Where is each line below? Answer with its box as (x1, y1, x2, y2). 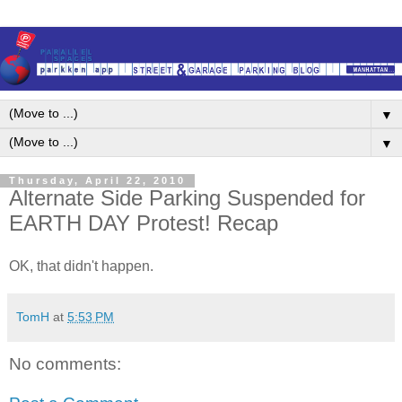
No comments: (9, 354, 121, 374)
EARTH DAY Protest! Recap (9, 211, 278, 236)
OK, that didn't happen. (9, 258, 153, 275)
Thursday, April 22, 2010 (9, 175, 186, 187)
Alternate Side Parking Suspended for (9, 186, 365, 211)
